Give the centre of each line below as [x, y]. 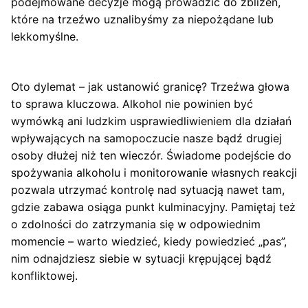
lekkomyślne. [45, 37]
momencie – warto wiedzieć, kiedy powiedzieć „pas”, [149, 242]
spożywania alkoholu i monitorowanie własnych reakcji [154, 173]
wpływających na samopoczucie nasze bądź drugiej [146, 139]
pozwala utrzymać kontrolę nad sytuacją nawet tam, [148, 190]
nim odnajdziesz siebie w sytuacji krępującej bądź [141, 259]
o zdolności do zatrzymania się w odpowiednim [136, 224]
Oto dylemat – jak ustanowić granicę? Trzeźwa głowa [150, 87]
